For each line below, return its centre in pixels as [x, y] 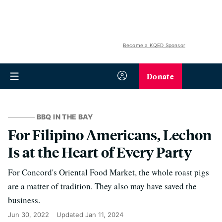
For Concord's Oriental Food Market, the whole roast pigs [109, 172]
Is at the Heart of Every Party [100, 152]
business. [24, 200]
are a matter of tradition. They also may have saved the [102, 186]
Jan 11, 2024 [104, 215]
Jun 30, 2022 [28, 215]
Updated [71, 215]
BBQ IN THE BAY [65, 117]
